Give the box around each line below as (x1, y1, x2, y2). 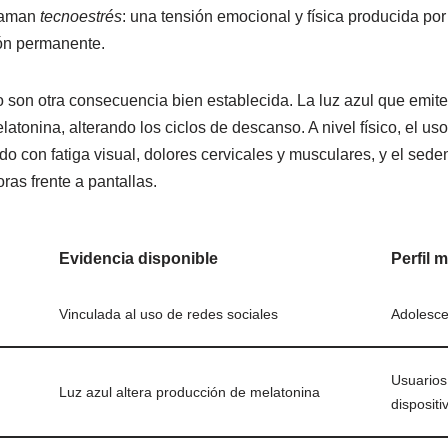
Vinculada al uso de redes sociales (58, 305, 278, 322)
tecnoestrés (39, 7, 122, 25)
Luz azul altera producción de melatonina (58, 383, 320, 400)
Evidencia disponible (58, 249, 218, 267)
